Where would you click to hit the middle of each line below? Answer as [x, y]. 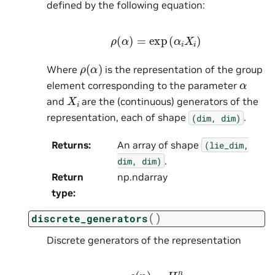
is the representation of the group [182, 70]
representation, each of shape [118, 118]
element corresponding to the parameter [143, 86]
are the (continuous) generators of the [169, 102]
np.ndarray [142, 176]
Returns [70, 145]
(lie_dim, [226, 145]
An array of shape [159, 145]
